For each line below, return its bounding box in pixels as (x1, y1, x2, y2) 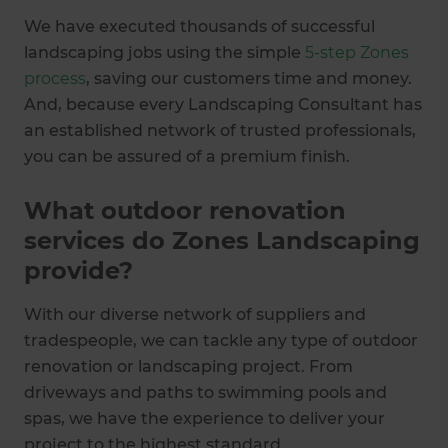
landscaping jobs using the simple (24, 42, 305, 62)
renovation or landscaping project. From (24, 356, 353, 376)
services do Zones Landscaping (24, 225, 420, 255)
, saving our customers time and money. (86, 68, 412, 88)
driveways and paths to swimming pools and (24, 382, 387, 402)
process (24, 68, 86, 88)
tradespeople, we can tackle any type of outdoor (24, 330, 418, 350)
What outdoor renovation (24, 195, 346, 225)
